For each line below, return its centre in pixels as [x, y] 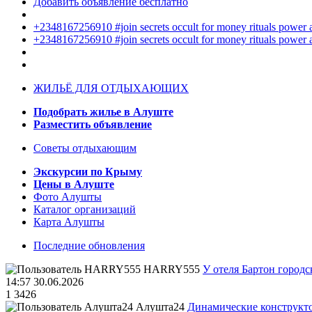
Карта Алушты [69, 222]
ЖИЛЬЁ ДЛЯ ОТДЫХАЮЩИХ [111, 88]
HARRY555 [172, 270]
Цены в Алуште [74, 185]
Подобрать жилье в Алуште [103, 112]
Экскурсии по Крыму [88, 172]
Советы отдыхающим [85, 148]
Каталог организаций [85, 210]
